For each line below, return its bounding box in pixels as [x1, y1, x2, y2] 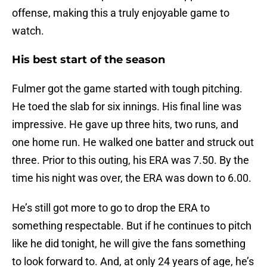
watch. [12, 24, 44, 38]
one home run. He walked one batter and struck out [12, 136, 254, 149]
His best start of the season [12, 53, 165, 67]
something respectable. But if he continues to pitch [12, 219, 252, 232]
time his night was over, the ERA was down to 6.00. [12, 172, 252, 185]
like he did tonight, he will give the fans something [12, 237, 246, 250]
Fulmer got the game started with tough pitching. [12, 82, 243, 95]
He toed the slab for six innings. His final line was [12, 100, 241, 113]
